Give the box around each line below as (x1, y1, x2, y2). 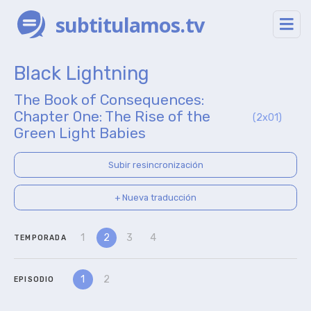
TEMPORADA (14, 233, 67, 242)
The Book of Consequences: (14, 91, 204, 108)
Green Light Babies (14, 124, 146, 142)
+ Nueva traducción (115, 192, 196, 203)
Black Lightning (14, 62, 149, 85)
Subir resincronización (108, 159, 203, 170)
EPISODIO (14, 274, 55, 284)
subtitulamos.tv (56, 10, 204, 38)
